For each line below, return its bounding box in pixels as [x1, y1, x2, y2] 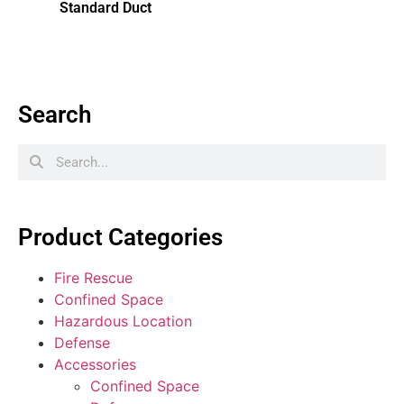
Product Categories [18, 223, 223, 251]
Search [18, 100, 92, 128]
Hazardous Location [54, 311, 192, 330]
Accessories [54, 354, 136, 373]
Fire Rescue [54, 268, 133, 287]
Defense [54, 333, 110, 352]
